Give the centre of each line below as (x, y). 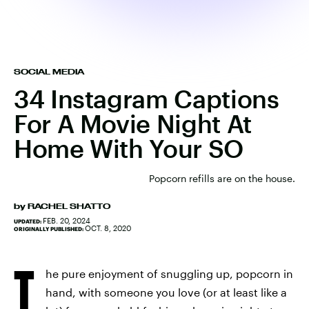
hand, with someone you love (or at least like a (166, 292)
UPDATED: (28, 221)
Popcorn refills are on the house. (222, 178)
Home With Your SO (129, 148)
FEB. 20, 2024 (67, 220)
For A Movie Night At (133, 123)
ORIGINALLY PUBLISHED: (49, 229)
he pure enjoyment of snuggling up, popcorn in (169, 273)
